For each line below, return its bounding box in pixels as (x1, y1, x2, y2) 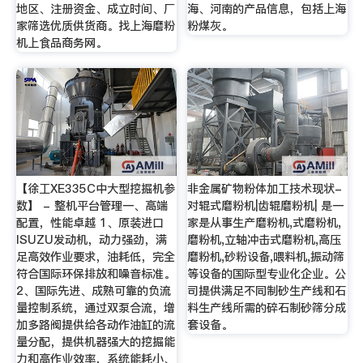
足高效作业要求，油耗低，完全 (15, 249, 175, 266)
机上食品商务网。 (15, 35, 107, 52)
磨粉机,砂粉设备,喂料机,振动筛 (187, 249, 345, 266)
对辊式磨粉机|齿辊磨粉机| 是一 (187, 198, 344, 215)
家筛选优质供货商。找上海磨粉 (15, 18, 175, 35)
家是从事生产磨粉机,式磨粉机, (187, 215, 342, 232)
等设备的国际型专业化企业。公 (187, 266, 347, 283)
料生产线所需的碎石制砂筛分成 (187, 300, 347, 317)
